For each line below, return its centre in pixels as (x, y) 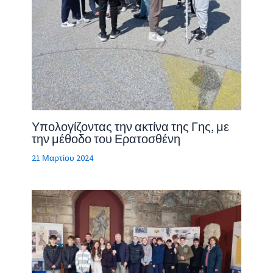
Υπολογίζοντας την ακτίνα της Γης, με (130, 127)
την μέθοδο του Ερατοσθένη (106, 139)
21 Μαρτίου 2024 (62, 158)
